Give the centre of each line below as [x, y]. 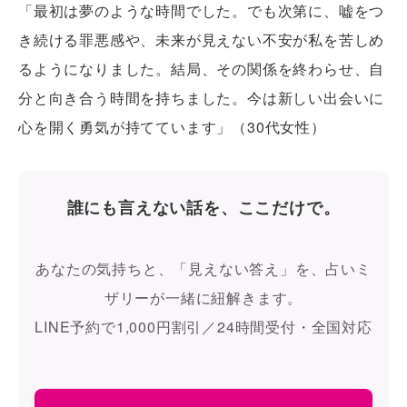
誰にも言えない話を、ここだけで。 [203, 206]
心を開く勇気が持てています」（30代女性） [172, 126]
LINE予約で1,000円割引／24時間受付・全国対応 [203, 326]
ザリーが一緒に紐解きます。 [203, 297]
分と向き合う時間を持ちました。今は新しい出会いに [202, 97]
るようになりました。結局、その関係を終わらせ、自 [202, 68]
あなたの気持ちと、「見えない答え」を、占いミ [203, 268]
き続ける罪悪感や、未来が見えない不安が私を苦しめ [202, 39]
